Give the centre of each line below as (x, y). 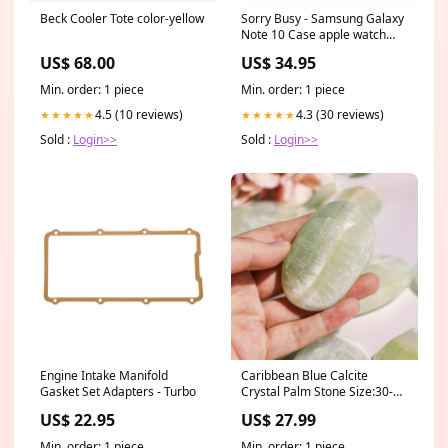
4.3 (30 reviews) (340, 114)
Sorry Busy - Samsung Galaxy (322, 18)
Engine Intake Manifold (104, 375)
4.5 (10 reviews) (139, 114)
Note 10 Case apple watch (313, 34)
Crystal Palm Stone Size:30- (317, 391)
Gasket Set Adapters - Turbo (118, 391)
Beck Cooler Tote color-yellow (122, 18)
